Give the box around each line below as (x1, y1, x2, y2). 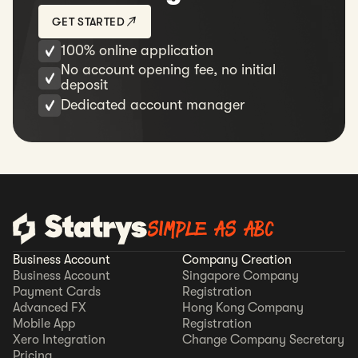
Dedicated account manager (61, 96, 245, 113)
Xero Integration (13, 332, 105, 348)
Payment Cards (13, 284, 101, 300)
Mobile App (13, 316, 75, 332)
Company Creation (182, 253, 292, 268)
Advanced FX (13, 300, 86, 316)
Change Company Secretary (182, 332, 344, 348)
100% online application (61, 42, 213, 58)
